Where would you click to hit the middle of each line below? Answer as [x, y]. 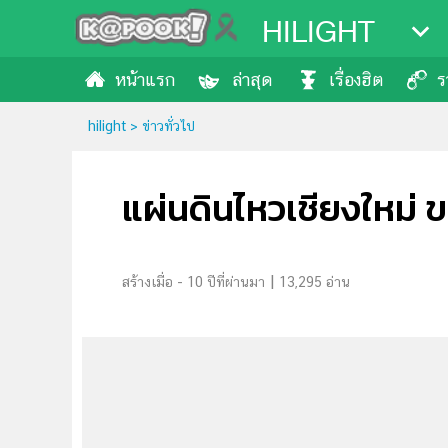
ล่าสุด [252, 79]
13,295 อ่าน [314, 282]
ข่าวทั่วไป [168, 126]
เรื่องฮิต [356, 79]
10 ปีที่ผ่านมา [226, 282]
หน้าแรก [145, 79]
